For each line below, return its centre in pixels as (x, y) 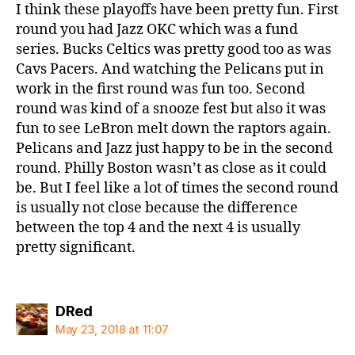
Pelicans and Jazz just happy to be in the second (174, 149)
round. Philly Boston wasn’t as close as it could (171, 168)
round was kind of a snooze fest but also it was (171, 109)
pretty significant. (76, 248)
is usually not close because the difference (157, 208)
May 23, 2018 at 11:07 (112, 329)
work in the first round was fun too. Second (160, 89)
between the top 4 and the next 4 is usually (158, 228)
